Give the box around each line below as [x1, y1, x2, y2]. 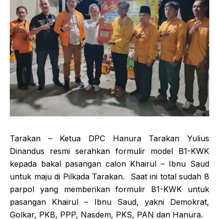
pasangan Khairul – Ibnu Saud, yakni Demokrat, [10, 197, 209, 207]
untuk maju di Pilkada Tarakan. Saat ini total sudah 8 [10, 172, 209, 182]
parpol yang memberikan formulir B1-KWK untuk [10, 184, 209, 195]
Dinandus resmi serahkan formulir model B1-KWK [10, 146, 209, 156]
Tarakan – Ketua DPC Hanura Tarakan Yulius [10, 133, 209, 144]
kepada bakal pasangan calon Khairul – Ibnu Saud [10, 159, 209, 169]
